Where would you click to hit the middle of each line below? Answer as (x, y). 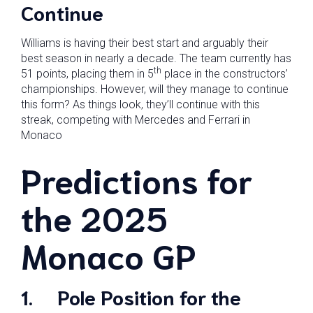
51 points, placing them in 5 (87, 74)
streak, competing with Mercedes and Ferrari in (136, 120)
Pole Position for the (149, 296)
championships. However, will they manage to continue (155, 89)
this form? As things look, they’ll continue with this (140, 104)
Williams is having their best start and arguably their (145, 43)
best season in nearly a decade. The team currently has (156, 58)
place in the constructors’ (225, 74)
